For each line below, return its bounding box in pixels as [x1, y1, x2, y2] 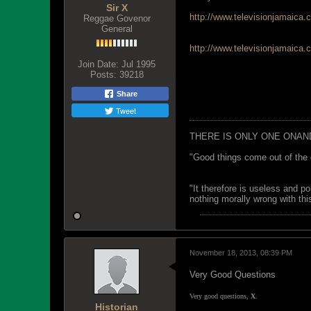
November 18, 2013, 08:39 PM [190, 249, 292, 257]
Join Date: [78, 59, 119, 69]
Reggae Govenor [83, 13, 151, 24]
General [101, 24, 133, 34]
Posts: [90, 69, 117, 80]
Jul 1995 [121, 59, 155, 69]
